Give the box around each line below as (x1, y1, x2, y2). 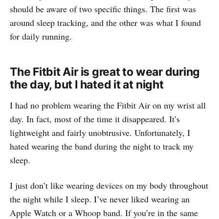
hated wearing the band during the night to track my (10, 140, 194, 152)
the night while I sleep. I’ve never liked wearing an (10, 193, 190, 205)
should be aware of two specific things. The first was (10, 2, 196, 15)
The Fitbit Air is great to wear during (10, 65, 200, 79)
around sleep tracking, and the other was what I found (10, 16, 201, 28)
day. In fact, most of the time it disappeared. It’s (10, 112, 180, 125)
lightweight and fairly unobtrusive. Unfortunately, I (10, 126, 190, 138)
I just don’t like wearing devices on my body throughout (10, 179, 208, 191)
